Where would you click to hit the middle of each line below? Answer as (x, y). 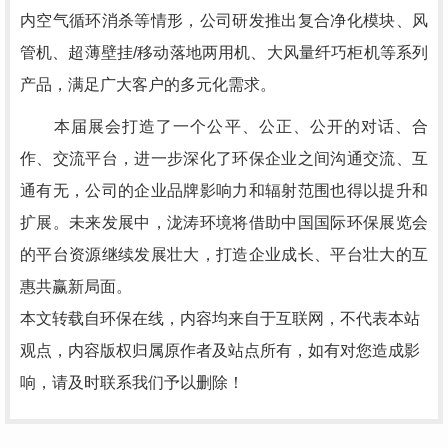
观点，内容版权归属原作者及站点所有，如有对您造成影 (220, 350)
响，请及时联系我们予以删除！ (132, 382)
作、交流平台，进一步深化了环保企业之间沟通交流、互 (224, 158)
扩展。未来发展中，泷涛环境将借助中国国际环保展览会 (224, 222)
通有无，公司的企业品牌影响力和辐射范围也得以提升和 (224, 190)
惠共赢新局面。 (76, 286)
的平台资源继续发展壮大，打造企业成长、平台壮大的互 (224, 254)
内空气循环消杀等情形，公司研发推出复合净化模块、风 (224, 20)
